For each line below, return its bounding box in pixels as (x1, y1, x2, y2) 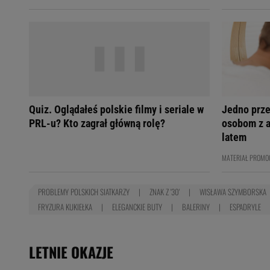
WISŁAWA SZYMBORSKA (199, 186, 266, 198)
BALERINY (182, 201, 210, 213)
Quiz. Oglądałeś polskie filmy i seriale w (29, 103, 204, 116)
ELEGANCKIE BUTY (112, 201, 162, 213)
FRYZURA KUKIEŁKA (38, 201, 92, 213)
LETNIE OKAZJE (29, 241, 113, 263)
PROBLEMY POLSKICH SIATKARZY (38, 186, 130, 198)
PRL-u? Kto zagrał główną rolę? (29, 117, 165, 130)
